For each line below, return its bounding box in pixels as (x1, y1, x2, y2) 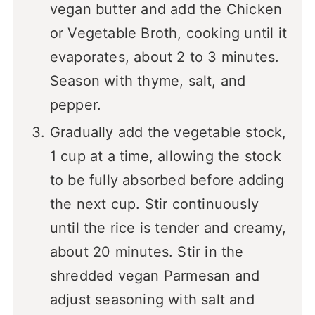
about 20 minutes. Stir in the (49, 243, 244, 261)
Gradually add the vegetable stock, (49, 124, 287, 141)
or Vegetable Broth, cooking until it (49, 25, 287, 42)
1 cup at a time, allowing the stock (49, 148, 281, 165)
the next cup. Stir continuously (49, 195, 259, 213)
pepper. (49, 96, 102, 114)
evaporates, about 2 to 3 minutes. (49, 49, 280, 66)
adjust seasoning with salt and (49, 291, 255, 309)
